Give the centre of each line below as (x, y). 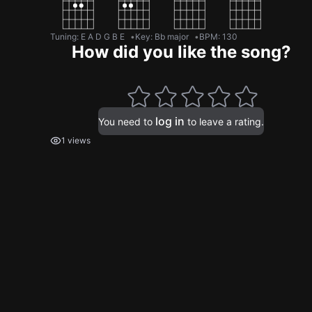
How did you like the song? (181, 52)
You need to (127, 122)
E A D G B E (103, 37)
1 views (76, 141)
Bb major (172, 37)
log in (170, 122)
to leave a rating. (224, 122)
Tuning (63, 37)
